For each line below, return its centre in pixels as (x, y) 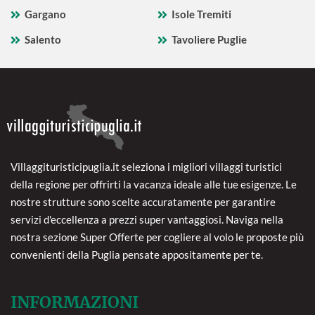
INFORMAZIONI (75, 302)
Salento (43, 39)
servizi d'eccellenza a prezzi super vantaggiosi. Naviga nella (147, 219)
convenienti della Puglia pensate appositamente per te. (137, 255)
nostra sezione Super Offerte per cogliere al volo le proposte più (157, 237)
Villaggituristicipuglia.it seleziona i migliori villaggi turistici (146, 167)
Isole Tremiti (201, 14)
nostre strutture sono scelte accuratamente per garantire (143, 202)
